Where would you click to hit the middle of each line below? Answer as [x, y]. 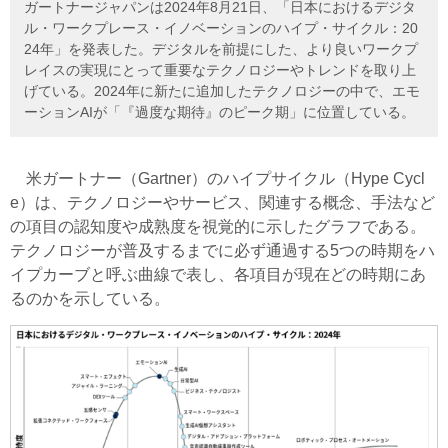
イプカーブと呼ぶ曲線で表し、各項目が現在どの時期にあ [218, 275]
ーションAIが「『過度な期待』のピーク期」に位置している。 [219, 112]
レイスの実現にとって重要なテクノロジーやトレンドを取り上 [220, 70]
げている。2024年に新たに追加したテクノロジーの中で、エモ [222, 91]
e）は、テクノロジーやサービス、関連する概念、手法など [222, 203]
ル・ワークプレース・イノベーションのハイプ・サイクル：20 [221, 28]
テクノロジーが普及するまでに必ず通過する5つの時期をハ [222, 251]
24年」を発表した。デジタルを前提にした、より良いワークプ [221, 49]
